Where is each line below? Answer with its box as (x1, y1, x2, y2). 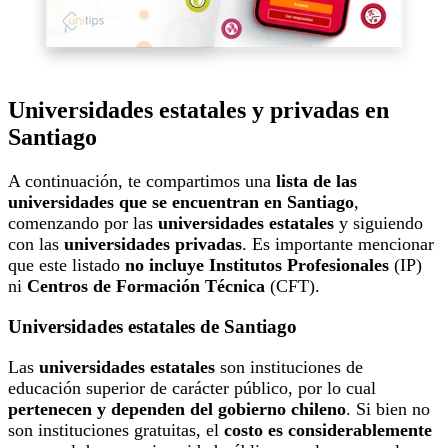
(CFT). (265, 276, 320, 297)
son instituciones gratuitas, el (8, 419, 224, 440)
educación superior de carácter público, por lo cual (8, 377, 376, 398)
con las (8, 234, 64, 255)
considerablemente (288, 419, 432, 440)
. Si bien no (346, 398, 430, 419)
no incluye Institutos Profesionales (125, 255, 394, 276)
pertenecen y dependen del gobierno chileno (8, 398, 346, 419)
